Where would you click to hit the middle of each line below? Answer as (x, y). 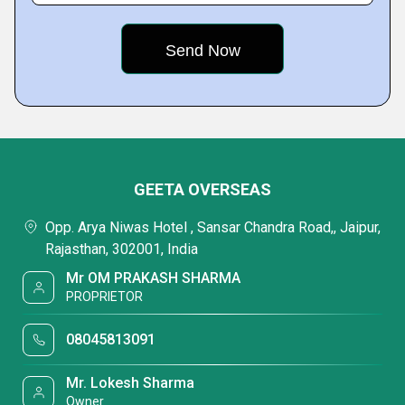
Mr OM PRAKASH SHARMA (154, 278)
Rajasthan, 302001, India (122, 249)
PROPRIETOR (105, 297)
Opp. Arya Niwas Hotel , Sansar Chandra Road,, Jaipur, (213, 227)
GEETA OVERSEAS (202, 189)
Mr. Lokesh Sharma (131, 383)
